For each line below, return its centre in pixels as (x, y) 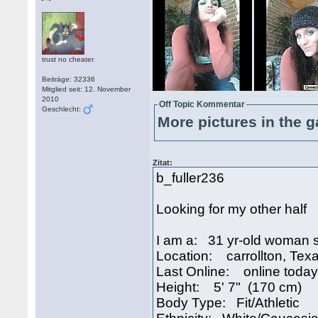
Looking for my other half (232, 209)
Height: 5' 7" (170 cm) (229, 287)
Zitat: (163, 163)
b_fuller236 (191, 178)
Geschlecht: (63, 109)
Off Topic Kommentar (202, 104)
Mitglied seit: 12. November (87, 89)
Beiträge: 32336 (69, 79)
